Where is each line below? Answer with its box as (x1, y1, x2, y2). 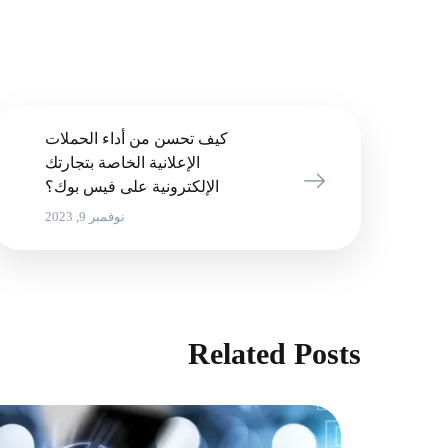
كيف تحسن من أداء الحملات (45, 130, 228, 147)
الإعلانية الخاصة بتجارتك (45, 154, 200, 171)
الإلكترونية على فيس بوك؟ (45, 178, 219, 195)
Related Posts (188, 337, 361, 370)
